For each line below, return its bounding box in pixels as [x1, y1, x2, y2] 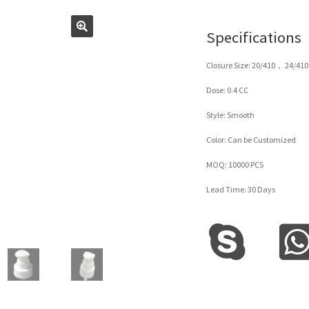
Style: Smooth [206, 109, 255, 120]
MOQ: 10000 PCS [206, 159, 264, 170]
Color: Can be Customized [206, 134, 297, 145]
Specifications [206, 27, 302, 47]
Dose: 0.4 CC [206, 84, 249, 95]
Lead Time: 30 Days [206, 183, 276, 195]
